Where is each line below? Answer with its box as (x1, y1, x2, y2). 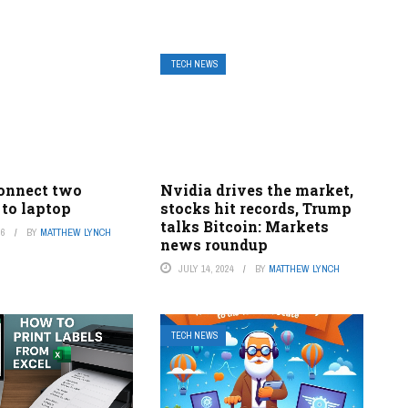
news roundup (159, 234, 268, 254)
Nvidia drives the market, (159, 179, 353, 199)
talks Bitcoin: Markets (159, 216, 329, 236)
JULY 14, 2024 (178, 261, 234, 275)
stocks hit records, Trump (159, 198, 352, 218)
